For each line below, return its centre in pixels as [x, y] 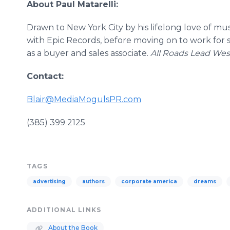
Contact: [45, 76]
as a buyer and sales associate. [89, 53]
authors [93, 181]
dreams [205, 181]
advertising [49, 181]
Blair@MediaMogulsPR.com [84, 99]
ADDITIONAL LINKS [64, 210]
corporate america [149, 181]
